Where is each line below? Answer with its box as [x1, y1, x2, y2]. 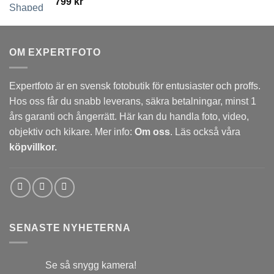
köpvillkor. [9, 141, 57, 152]
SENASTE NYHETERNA [9, 222, 131, 233]
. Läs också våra [170, 126, 240, 137]
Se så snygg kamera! [45, 260, 136, 271]
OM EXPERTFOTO [9, 47, 101, 58]
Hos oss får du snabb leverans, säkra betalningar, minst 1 [9, 95, 256, 106]
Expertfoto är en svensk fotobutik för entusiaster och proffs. [9, 80, 261, 91]
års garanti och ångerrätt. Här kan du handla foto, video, [9, 111, 249, 122]
